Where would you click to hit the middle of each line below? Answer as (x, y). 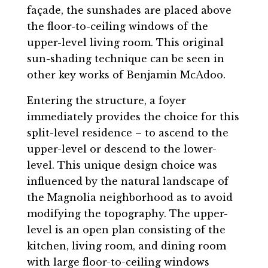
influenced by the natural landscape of (127, 182)
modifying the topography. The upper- (127, 214)
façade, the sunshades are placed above (129, 10)
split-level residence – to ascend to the (127, 133)
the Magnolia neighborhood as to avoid (130, 198)
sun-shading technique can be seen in (125, 59)
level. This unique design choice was (122, 165)
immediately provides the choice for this (133, 117)
